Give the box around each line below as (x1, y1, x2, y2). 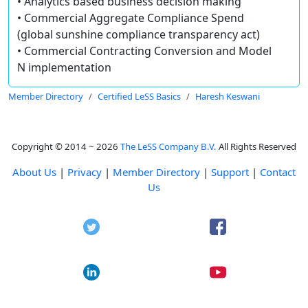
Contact (260, 165, 296, 179)
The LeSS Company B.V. (120, 140, 217, 153)
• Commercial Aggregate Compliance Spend (17, 10, 244, 26)
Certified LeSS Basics (98, 90, 181, 103)
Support (211, 165, 249, 179)
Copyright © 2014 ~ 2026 (12, 140, 120, 153)
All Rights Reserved (217, 140, 296, 153)
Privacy (67, 165, 102, 179)
